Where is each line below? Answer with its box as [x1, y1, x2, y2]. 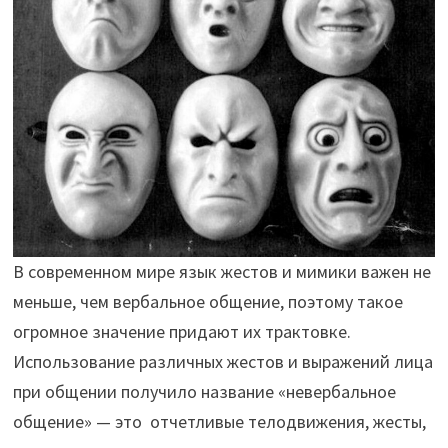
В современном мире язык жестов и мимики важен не [12, 259, 431, 283]
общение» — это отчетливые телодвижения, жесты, [12, 409, 426, 433]
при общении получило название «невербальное [12, 379, 396, 403]
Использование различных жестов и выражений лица [12, 349, 433, 373]
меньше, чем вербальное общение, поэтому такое [12, 289, 403, 313]
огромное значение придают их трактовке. [12, 319, 351, 343]
